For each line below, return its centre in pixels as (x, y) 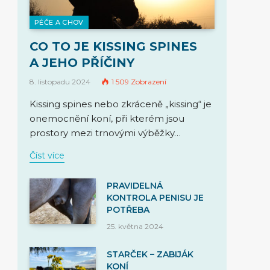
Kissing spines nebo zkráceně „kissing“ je (121, 104)
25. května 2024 (135, 226)
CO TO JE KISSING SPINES (113, 46)
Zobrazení (149, 81)
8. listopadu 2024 (60, 81)
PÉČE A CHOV (59, 22)
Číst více (47, 155)
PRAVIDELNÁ (135, 185)
